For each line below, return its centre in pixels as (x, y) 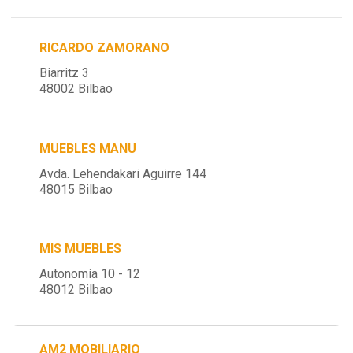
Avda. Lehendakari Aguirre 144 (123, 173)
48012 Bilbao (76, 290)
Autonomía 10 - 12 (90, 274)
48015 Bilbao (76, 189)
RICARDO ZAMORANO (105, 47)
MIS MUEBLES (81, 249)
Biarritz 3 (65, 72)
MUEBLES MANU (88, 148)
